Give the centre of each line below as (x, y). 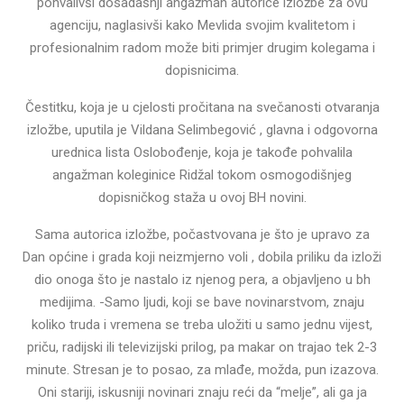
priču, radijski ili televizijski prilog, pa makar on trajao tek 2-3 (202, 347)
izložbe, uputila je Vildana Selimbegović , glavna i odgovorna (202, 129)
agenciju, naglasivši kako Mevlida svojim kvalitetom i (202, 25)
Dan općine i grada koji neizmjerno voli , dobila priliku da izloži (202, 257)
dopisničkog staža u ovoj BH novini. (202, 197)
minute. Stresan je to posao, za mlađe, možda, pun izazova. (202, 369)
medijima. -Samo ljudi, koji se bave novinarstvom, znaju (202, 302)
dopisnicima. (202, 70)
